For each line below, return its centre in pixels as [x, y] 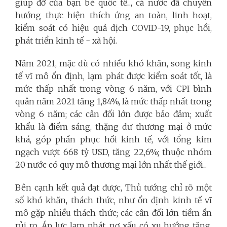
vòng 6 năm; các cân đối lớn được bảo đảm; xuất [113, 114]
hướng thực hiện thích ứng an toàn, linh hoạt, [113, 15]
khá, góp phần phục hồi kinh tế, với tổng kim [113, 139]
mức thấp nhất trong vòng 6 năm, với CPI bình [113, 88]
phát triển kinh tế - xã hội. [66, 40]
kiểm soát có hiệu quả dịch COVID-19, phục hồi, [113, 28]
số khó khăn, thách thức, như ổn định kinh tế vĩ [113, 200]
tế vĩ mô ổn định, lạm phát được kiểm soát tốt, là [113, 76]
